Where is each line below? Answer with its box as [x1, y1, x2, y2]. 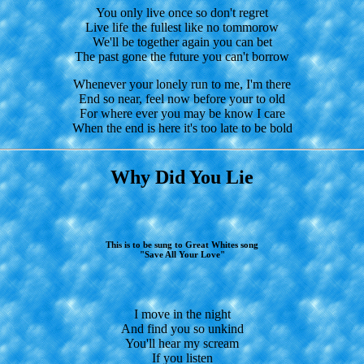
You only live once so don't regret [96, 6, 268, 20]
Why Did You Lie [110, 167, 253, 188]
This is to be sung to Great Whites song [106, 239, 258, 249]
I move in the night [133, 306, 231, 321]
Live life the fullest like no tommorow [85, 20, 279, 35]
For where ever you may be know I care [79, 106, 285, 121]
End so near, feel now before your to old [79, 92, 285, 106]
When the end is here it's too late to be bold [71, 121, 292, 136]
